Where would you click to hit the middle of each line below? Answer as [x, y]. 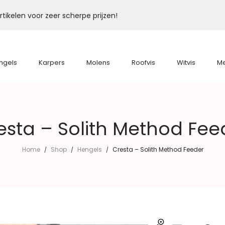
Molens [98, 63]
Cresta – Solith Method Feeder [158, 149]
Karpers [52, 63]
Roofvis [143, 63]
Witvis [186, 63]
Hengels [89, 149]
